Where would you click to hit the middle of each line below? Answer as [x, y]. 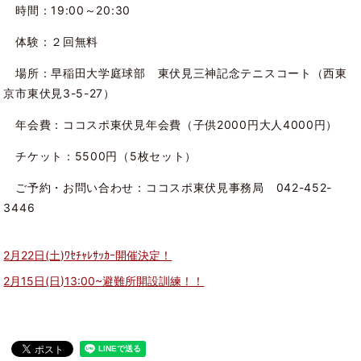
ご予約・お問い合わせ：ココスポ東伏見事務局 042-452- [168, 188]
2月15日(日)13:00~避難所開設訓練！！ [104, 280]
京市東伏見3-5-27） [59, 93]
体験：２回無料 [51, 42]
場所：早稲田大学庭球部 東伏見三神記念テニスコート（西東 [175, 73]
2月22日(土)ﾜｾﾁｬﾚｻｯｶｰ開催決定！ [88, 255]
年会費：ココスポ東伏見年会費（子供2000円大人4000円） [171, 125]
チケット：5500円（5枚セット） [100, 156]
